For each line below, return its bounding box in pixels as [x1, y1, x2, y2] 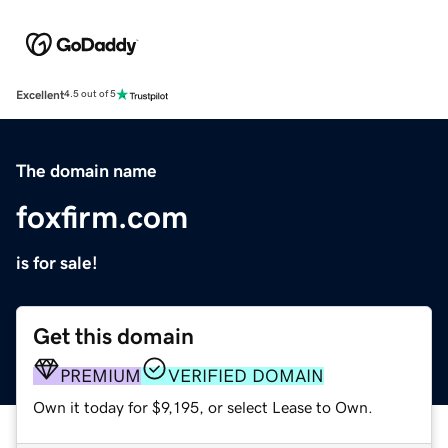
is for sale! [16, 253, 98, 272]
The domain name [16, 161, 157, 180]
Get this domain [33, 324, 194, 348]
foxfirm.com [16, 200, 188, 233]
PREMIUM [60, 366, 141, 385]
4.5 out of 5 [64, 89, 116, 100]
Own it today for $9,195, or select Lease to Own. [33, 398, 373, 415]
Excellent [16, 88, 64, 101]
